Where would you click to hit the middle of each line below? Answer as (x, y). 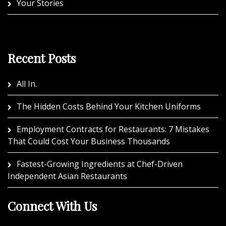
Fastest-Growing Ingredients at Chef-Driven (100, 164)
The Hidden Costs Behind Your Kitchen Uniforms (109, 107)
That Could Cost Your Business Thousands (89, 142)
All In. (27, 84)
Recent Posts (42, 58)
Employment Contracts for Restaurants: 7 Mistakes (113, 129)
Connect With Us (52, 206)
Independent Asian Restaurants (67, 176)
